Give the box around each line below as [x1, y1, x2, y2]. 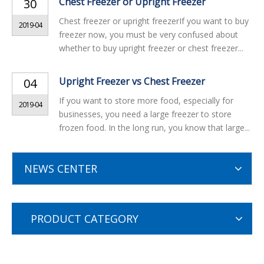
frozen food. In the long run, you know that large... [59, 122, 250, 133]
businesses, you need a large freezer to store [59, 108, 232, 120]
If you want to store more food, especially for [59, 95, 233, 106]
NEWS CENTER [24, 161, 97, 176]
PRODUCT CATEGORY [31, 212, 138, 226]
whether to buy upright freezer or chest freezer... [59, 42, 243, 54]
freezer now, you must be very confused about [59, 29, 238, 40]
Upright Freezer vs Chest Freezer [59, 75, 205, 88]
